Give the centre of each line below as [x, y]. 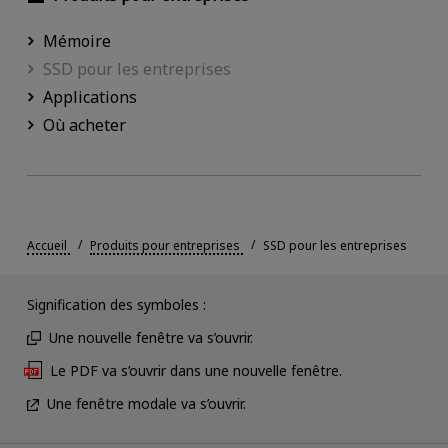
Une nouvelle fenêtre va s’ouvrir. [150, 338]
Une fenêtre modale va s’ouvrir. [146, 404]
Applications [89, 96]
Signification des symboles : [116, 305]
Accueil [46, 245]
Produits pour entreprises [164, 245]
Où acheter [84, 124]
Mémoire [76, 40]
